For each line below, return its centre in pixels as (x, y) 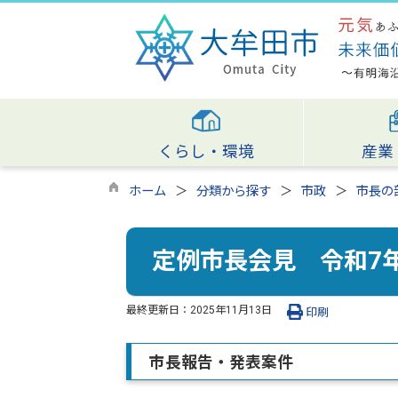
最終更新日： (158, 310)
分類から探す (234, 191)
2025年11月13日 (231, 310)
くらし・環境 (206, 152)
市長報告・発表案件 (221, 362)
